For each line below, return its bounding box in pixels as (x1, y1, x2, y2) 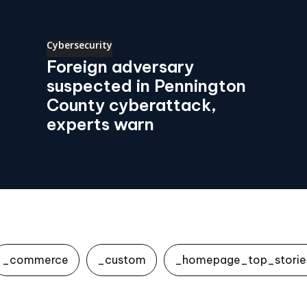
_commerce (2, 253, 69, 267)
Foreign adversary (47, 56, 194, 77)
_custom (97, 253, 146, 267)
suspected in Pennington (47, 75, 246, 97)
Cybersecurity (47, 38, 112, 52)
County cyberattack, (47, 95, 217, 116)
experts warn (47, 114, 154, 135)
